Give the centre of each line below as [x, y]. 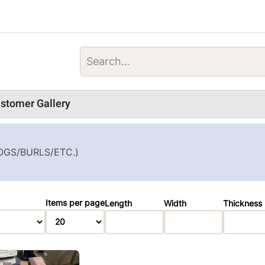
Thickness [243, 203]
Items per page [75, 203]
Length [118, 203]
